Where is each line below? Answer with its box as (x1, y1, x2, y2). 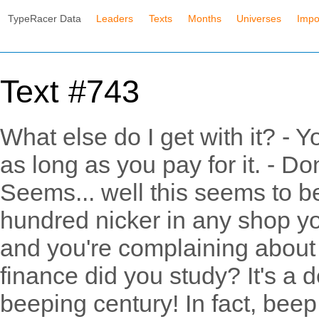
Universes (236, 12, 282, 24)
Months (187, 12, 221, 24)
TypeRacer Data (7, 12, 81, 24)
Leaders (96, 12, 134, 24)
